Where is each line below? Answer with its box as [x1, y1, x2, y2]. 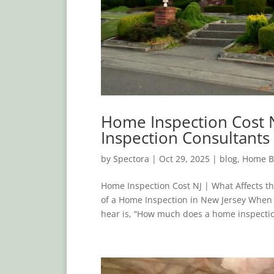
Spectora [113, 152, 149, 165]
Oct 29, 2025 [158, 152, 210, 165]
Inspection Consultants [100, 126, 270, 149]
